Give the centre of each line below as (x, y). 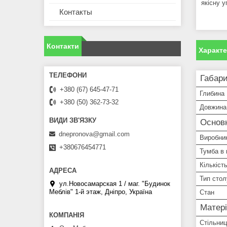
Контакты (76, 12)
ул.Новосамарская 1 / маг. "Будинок (115, 183)
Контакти (63, 46)
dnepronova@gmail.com (94, 134)
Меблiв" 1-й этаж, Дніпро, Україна (101, 192)
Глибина (212, 94)
